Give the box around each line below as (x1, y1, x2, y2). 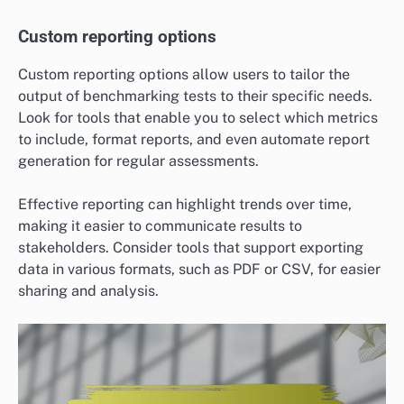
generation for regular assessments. (18, 151, 259, 170)
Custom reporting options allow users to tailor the (18, 65, 350, 83)
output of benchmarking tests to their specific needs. (18, 87, 372, 105)
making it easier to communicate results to (18, 216, 302, 234)
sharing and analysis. (18, 281, 159, 299)
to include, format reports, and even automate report (18, 130, 370, 148)
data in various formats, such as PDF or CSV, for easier (18, 260, 381, 278)
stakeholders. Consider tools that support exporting (18, 238, 363, 256)
